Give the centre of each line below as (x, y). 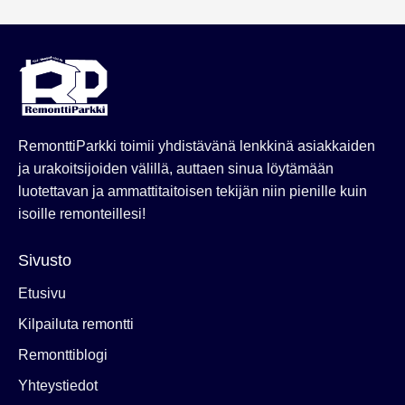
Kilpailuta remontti (76, 324)
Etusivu (42, 293)
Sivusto (45, 260)
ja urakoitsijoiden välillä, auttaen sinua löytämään (176, 168)
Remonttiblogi (63, 354)
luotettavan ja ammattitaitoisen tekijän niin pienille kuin (193, 191)
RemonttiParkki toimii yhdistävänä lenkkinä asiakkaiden (197, 146)
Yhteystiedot (58, 385)
